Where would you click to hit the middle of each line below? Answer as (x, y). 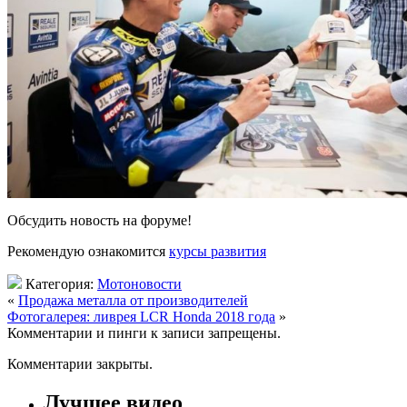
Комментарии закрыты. (80, 363)
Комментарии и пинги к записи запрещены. (144, 333)
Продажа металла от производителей (133, 300)
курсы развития (218, 251)
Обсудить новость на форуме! (99, 220)
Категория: (60, 283)
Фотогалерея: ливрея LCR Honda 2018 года (141, 316)
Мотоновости (139, 283)
